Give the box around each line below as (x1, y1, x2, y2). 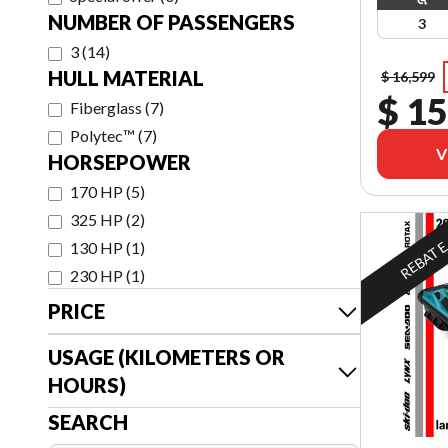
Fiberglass (70, 98, 142, 117)
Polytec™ (70, 126, 135, 145)
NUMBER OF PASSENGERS (48, 10, 295, 34)
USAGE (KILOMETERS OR (48, 345, 285, 369)
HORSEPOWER (48, 150, 191, 174)
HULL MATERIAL (48, 66, 204, 90)
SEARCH (48, 410, 128, 434)
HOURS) (48, 373, 126, 397)
